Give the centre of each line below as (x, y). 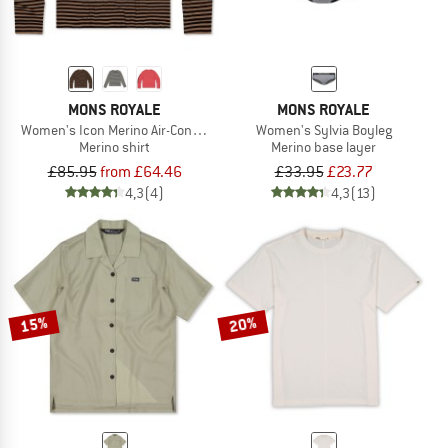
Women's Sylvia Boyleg (323, 129)
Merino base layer (323, 146)
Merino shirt (114, 146)
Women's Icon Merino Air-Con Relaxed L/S (142, 129)
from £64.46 (140, 171)
